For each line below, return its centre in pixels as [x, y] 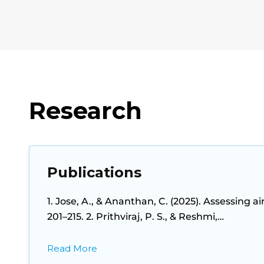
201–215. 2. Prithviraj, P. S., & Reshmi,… [135, 217]
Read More [72, 248]
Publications [94, 172]
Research [85, 110]
